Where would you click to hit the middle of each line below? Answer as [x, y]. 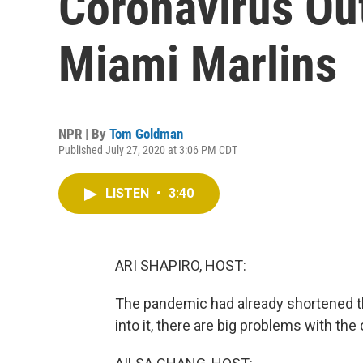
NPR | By [84, 134]
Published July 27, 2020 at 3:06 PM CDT [148, 150]
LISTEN [129, 193]
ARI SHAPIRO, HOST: [181, 265]
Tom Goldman [146, 134]
